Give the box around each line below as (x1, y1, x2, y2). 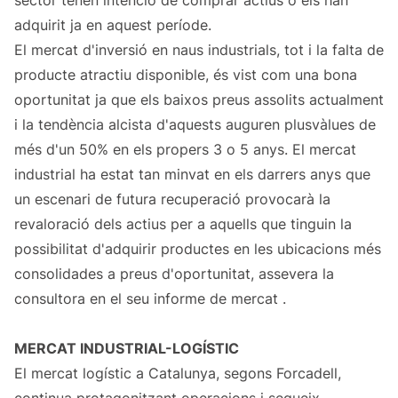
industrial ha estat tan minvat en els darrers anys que (14, 165, 370, 184)
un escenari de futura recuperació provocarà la (14, 190, 330, 209)
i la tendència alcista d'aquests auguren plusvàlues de (14, 115, 376, 134)
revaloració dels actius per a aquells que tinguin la (14, 215, 352, 234)
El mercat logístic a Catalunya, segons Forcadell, (14, 364, 341, 383)
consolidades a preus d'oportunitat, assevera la (14, 265, 334, 283)
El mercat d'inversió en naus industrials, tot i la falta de (14, 41, 384, 60)
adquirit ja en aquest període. (14, 16, 211, 35)
